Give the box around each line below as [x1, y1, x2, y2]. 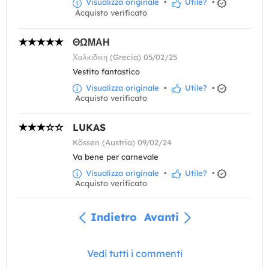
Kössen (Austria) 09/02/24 [73, 137, 172, 147]
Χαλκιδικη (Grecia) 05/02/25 [73, 52, 177, 62]
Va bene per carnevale [73, 151, 159, 162]
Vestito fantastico [73, 66, 140, 76]
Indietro [90, 210, 137, 224]
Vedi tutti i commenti [86, 247, 183, 259]
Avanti [144, 210, 179, 224]
